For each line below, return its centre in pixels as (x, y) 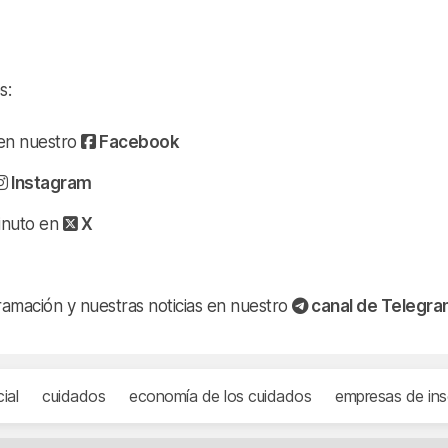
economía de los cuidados (220, 395)
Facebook (137, 141)
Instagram (49, 182)
